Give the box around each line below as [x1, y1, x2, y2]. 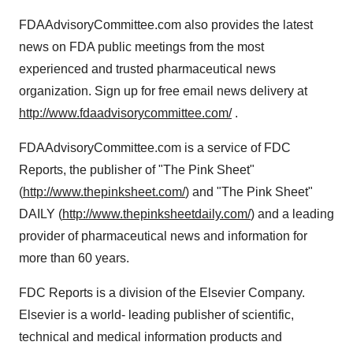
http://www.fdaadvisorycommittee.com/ [19, 106, 232, 120]
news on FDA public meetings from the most [19, 40, 264, 54]
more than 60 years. [19, 251, 129, 265]
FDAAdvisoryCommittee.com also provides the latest [19, 18, 313, 32]
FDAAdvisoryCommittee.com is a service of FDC [19, 141, 291, 154]
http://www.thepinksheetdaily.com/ [62, 207, 251, 221]
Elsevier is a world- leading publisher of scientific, [19, 308, 294, 321]
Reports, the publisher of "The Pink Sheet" [19, 163, 255, 176]
